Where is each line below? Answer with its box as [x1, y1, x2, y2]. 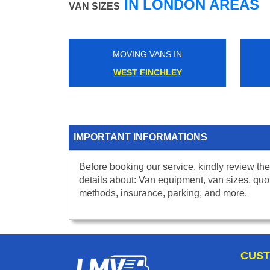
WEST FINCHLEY [96, 67, 166, 78]
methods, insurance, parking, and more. [79, 188, 247, 199]
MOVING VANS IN [96, 49, 166, 60]
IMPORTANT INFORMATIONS [74, 132, 207, 143]
